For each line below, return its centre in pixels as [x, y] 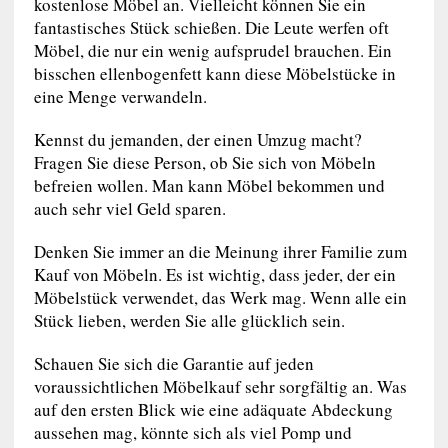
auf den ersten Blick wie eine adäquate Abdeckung [213, 409]
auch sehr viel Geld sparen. [129, 208]
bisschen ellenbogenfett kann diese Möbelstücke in [214, 73]
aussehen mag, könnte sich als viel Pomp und [192, 432]
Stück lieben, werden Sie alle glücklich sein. [189, 320]
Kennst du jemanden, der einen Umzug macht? [197, 139]
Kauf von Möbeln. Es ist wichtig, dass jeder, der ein [214, 274]
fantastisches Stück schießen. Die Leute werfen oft [211, 27]
